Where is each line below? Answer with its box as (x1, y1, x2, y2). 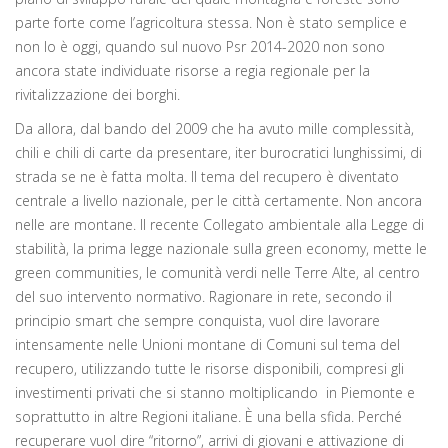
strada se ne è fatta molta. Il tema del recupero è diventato (15, 166, 399, 186)
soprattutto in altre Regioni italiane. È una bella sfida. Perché (15, 406, 402, 426)
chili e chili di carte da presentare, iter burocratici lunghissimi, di (15, 142, 422, 162)
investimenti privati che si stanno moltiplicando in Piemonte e (15, 382, 415, 402)
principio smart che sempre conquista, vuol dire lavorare (15, 310, 380, 330)
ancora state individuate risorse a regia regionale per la (15, 60, 370, 80)
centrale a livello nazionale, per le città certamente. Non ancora (15, 190, 422, 210)
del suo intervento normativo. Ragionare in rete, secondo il (15, 286, 392, 306)
